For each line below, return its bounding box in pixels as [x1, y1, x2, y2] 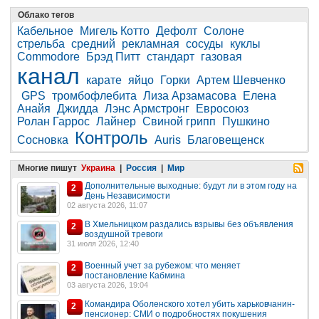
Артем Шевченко [197, 74, 286, 87]
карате [86, 74, 122, 87]
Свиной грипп [142, 115, 216, 128]
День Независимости [85, 191, 170, 202]
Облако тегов [18, 10, 74, 21]
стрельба [17, 38, 65, 51]
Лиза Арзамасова [143, 90, 236, 103]
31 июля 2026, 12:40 [67, 239, 139, 248]
